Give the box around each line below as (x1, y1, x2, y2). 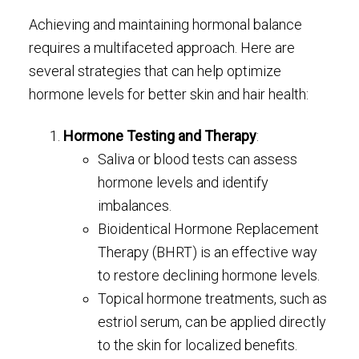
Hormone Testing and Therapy (63, 127, 257, 145)
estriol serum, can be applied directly (98, 313, 327, 331)
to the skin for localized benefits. (98, 337, 298, 354)
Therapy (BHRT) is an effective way (98, 244, 318, 261)
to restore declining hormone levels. (98, 267, 321, 284)
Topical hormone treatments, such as (98, 290, 328, 308)
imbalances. (98, 197, 172, 215)
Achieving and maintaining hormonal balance (28, 15, 302, 33)
